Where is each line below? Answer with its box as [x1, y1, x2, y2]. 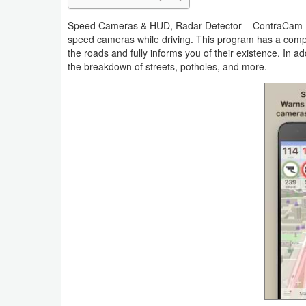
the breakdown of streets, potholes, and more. [68, 59, 267, 73]
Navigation [22, 6, 69, 21]
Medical [22, 38, 57, 53]
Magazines [22, 182, 71, 197]
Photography [22, 277, 79, 292]
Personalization [22, 245, 90, 260]
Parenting [22, 214, 64, 229]
